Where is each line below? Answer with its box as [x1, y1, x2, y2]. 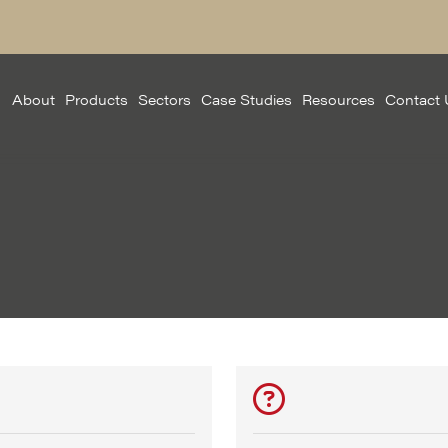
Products [65, 89, 128, 109]
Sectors [138, 89, 191, 109]
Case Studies [201, 89, 292, 109]
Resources [302, 89, 375, 109]
